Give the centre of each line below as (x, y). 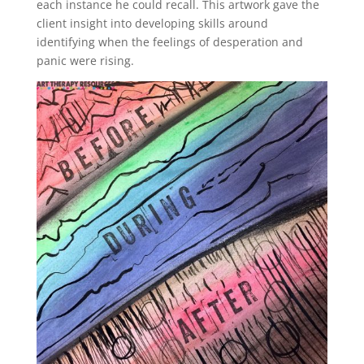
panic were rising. (85, 61)
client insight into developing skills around (152, 23)
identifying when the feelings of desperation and (169, 42)
